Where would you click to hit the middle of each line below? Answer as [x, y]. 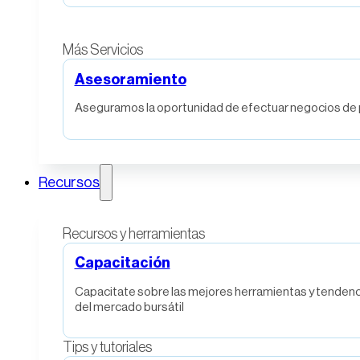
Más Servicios [103, 50]
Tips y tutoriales [107, 348]
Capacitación [122, 263]
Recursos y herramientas [134, 233]
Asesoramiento [130, 79]
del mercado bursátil [129, 307]
